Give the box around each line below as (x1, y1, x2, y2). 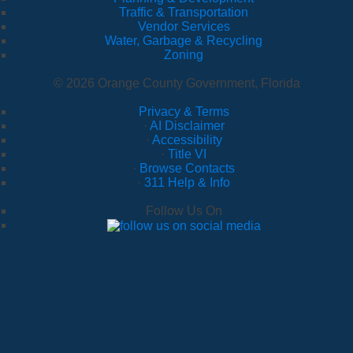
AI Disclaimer (149, 119, 225, 133)
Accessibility (151, 133, 222, 147)
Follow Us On (145, 204, 222, 218)
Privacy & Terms (138, 105, 229, 119)
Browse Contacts (139, 162, 235, 176)
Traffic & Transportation (119, 6, 248, 20)
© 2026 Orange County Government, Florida (53, 76, 300, 91)
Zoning (164, 48, 203, 62)
